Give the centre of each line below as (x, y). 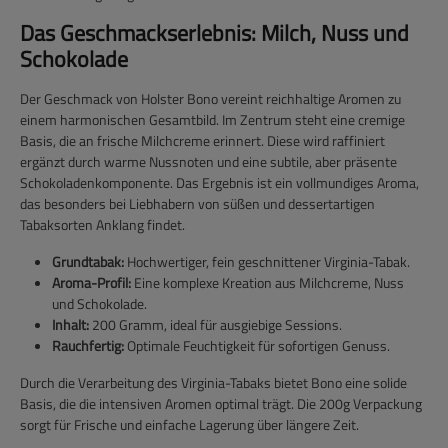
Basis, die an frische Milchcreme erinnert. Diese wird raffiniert (202, 140)
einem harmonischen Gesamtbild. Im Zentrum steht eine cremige (212, 119)
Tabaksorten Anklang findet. (102, 224)
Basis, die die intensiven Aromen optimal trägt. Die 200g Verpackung (221, 403)
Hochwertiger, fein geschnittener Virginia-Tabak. (267, 261)
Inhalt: (70, 324)
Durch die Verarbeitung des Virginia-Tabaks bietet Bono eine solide (213, 382)
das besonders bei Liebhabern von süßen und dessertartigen (197, 203)
